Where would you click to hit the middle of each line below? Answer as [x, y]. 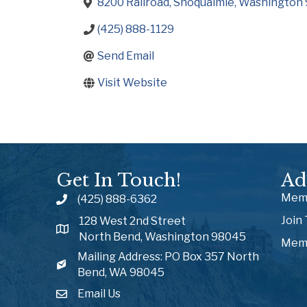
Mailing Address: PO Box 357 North [168, 256]
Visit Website [132, 83]
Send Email [126, 56]
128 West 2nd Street [133, 221]
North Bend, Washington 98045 [162, 236]
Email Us [99, 293]
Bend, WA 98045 [121, 272]
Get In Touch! [119, 180]
